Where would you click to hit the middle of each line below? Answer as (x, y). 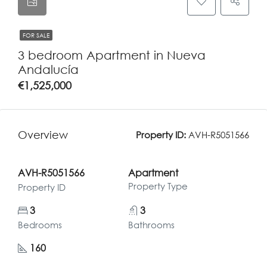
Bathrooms (151, 225)
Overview (43, 134)
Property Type (158, 186)
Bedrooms (40, 225)
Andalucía (48, 69)
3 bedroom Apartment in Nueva (112, 55)
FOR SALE (36, 35)
